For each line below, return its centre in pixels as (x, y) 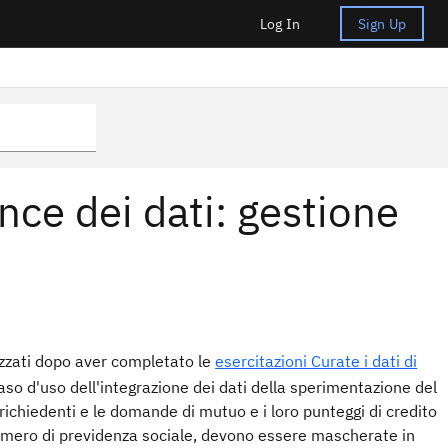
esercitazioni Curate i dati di (316, 361)
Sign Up (381, 23)
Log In (279, 23)
